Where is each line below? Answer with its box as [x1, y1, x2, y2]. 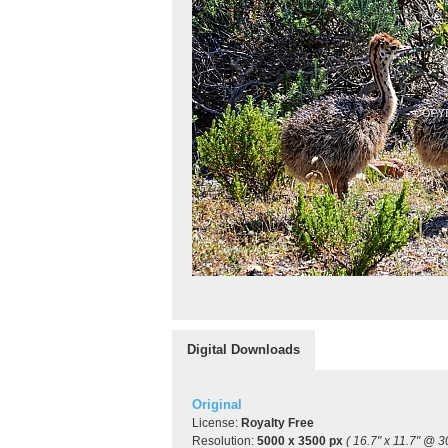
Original [192, 397, 242, 412]
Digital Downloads [187, 342, 300, 357]
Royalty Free [241, 416, 314, 430]
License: [192, 416, 241, 430]
